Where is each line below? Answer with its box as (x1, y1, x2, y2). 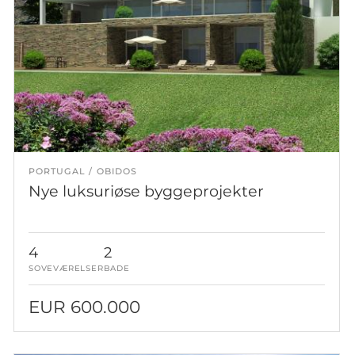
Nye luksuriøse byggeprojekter (28, 181, 264, 200)
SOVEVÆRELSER (28, 262, 104, 273)
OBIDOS (96, 165, 138, 177)
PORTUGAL (28, 165, 86, 177)
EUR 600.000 (28, 296, 140, 317)
